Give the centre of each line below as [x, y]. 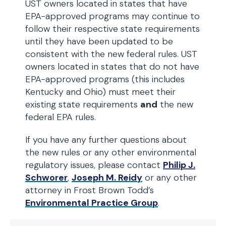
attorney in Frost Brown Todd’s [90, 190]
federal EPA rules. [64, 117]
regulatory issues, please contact [94, 165]
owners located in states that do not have [112, 67]
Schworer [46, 178]
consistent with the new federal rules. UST [111, 54]
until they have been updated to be [99, 41]
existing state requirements [83, 104]
